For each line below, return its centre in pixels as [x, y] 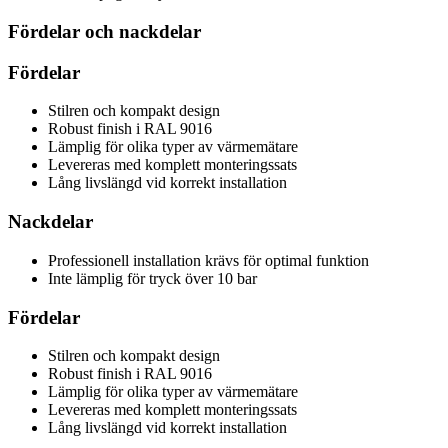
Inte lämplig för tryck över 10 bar [152, 278]
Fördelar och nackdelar [104, 31]
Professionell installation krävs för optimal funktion [208, 260]
